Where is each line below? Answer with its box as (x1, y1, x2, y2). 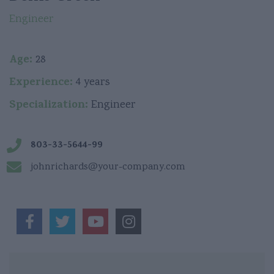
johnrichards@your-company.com (31, 160, 185, 174)
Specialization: (9, 97, 88, 115)
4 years (73, 75, 110, 91)
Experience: (9, 74, 73, 92)
